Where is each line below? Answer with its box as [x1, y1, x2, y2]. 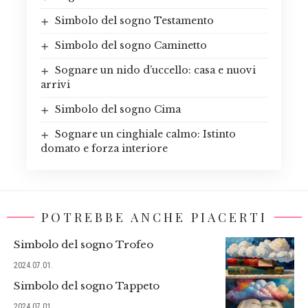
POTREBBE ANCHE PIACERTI [41, 208, 267, 225]
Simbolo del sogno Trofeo [14, 237, 153, 251]
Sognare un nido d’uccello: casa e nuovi [54, 63, 256, 76]
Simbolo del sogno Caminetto [54, 38, 207, 52]
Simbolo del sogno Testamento [54, 14, 214, 27]
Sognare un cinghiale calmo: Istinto [54, 127, 236, 140]
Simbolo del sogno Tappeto [14, 278, 159, 292]
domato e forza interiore [41, 142, 168, 155]
